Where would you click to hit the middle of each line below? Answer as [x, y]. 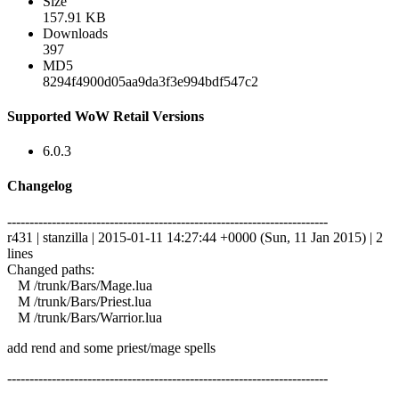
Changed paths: [51, 269]
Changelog [40, 186]
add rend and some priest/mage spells [111, 347]
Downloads [75, 33]
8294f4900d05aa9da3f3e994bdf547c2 [151, 81]
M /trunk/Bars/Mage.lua [80, 285]
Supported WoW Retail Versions [106, 116]
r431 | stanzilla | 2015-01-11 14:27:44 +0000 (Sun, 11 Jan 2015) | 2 [195, 237]
